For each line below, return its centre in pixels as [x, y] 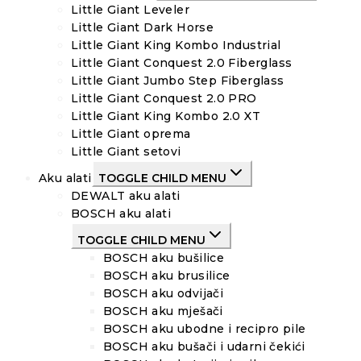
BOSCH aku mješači [163, 311]
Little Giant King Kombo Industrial [176, 46]
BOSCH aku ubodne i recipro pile [205, 329]
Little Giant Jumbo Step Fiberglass [178, 81]
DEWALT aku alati [126, 196]
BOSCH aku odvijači [164, 294]
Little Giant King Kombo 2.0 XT [166, 116]
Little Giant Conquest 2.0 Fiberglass [182, 63]
